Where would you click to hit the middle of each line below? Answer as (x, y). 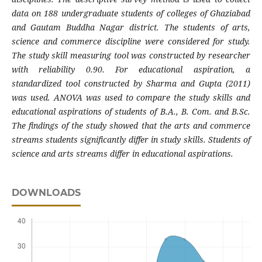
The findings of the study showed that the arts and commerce (131, 126)
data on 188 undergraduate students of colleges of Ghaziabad (131, 13)
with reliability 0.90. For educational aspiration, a (131, 70)
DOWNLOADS (46, 193)
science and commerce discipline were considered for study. (131, 42)
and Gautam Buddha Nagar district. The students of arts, (131, 27)
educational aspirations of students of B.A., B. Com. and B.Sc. (131, 112)
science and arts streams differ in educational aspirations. (122, 154)
